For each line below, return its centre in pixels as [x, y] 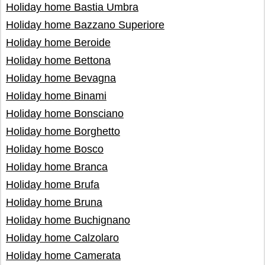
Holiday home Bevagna [61, 78]
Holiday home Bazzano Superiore [85, 25]
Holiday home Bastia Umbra [72, 7]
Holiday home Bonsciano [65, 114]
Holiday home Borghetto [63, 131]
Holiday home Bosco [55, 149]
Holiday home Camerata [63, 256]
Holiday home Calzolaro [62, 238]
